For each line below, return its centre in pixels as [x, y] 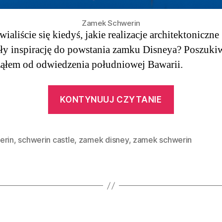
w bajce [192, 108]
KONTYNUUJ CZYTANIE [111, 99]
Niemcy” [194, 169]
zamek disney [104, 140]
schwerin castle [46, 140]
